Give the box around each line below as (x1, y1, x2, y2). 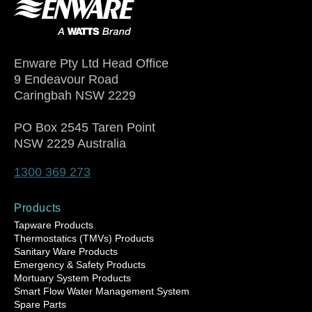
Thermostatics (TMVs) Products (14, 232, 154, 244)
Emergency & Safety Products (14, 258, 146, 270)
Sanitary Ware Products (14, 245, 118, 257)
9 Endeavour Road (14, 72, 118, 86)
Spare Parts (14, 298, 66, 310)
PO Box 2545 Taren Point (14, 120, 155, 134)
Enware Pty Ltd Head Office (14, 56, 169, 70)
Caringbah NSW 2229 (14, 88, 136, 102)
